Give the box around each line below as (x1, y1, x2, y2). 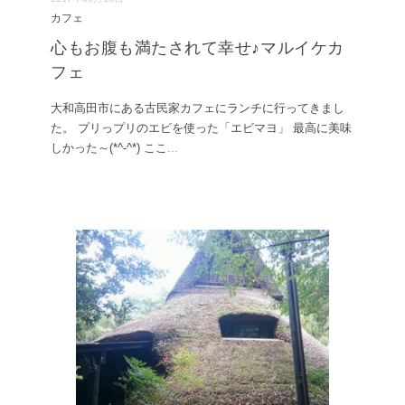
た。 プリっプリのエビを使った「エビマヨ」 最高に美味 (51, 120, 352, 135)
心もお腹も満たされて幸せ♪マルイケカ (51, 38, 344, 57)
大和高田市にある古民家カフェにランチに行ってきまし (51, 100, 344, 115)
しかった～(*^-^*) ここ (51, 140, 167, 155)
